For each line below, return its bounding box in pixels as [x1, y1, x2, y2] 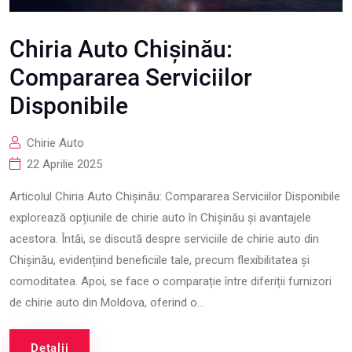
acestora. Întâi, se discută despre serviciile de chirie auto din [9, 232, 319, 246]
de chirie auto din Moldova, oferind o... [9, 295, 204, 310]
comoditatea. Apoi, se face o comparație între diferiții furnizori [9, 274, 332, 288]
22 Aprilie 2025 [27, 157, 102, 171]
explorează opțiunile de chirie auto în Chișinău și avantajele [9, 211, 311, 225]
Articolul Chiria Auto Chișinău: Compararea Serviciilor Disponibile [9, 189, 340, 203]
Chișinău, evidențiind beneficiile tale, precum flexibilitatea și [9, 253, 310, 267]
